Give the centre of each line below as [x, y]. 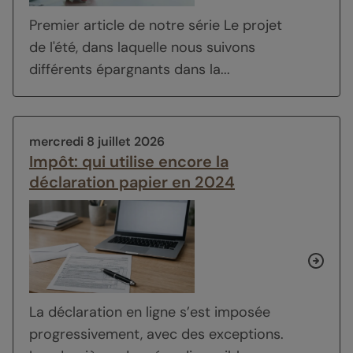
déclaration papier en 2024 [132, 182]
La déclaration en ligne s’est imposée [150, 312]
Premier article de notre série [126, 25]
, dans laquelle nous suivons [165, 47]
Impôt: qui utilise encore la [129, 161]
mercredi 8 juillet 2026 [97, 141]
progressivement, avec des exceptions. [156, 334]
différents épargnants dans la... [130, 69]
